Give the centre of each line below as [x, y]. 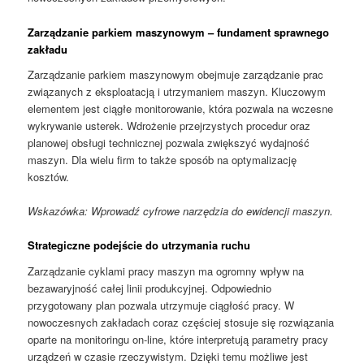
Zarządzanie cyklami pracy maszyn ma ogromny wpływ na [166, 271]
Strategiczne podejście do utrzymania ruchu [139, 245]
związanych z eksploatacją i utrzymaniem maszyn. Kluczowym [177, 92]
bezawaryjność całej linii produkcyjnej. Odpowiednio [150, 288]
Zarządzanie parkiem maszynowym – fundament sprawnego [179, 32]
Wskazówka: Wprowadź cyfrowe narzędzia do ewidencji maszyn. [181, 211]
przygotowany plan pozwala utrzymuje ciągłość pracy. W [161, 305]
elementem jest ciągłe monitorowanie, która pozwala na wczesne [181, 109]
